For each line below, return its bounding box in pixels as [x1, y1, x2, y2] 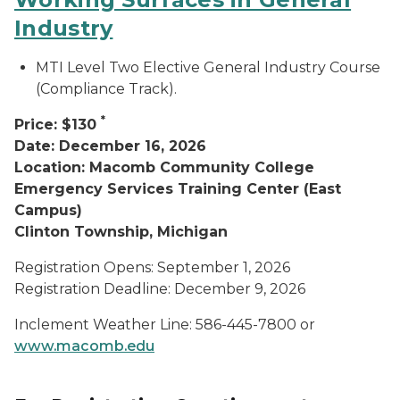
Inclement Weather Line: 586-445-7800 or [14, 316, 315, 333]
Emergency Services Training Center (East [14, 180, 341, 197]
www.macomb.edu [14, 337, 154, 354]
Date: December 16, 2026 [14, 137, 206, 154]
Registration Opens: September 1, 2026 [14, 259, 290, 276]
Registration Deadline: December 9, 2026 [14, 280, 305, 297]
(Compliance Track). [36, 80, 177, 97]
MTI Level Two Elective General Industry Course [36, 59, 380, 76]
